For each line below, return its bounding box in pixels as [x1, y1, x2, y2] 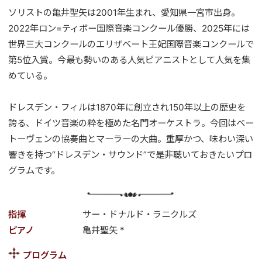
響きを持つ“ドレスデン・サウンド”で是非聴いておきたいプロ [8, 149, 252, 160]
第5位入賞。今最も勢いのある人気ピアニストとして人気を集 [8, 54, 250, 65]
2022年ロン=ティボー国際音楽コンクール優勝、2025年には [8, 22, 250, 34]
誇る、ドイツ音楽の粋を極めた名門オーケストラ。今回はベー [8, 117, 254, 129]
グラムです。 [8, 164, 60, 176]
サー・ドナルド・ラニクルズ [82, 208, 196, 220]
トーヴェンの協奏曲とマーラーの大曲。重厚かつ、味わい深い [8, 133, 253, 144]
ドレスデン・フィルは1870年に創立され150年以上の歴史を [8, 101, 246, 113]
